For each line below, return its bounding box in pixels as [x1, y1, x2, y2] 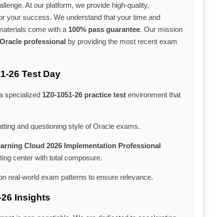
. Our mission [140, 25, 183, 34]
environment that [126, 90, 181, 99]
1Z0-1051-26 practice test [42, 90, 126, 99]
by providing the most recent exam [66, 37, 177, 46]
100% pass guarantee [68, 25, 140, 34]
